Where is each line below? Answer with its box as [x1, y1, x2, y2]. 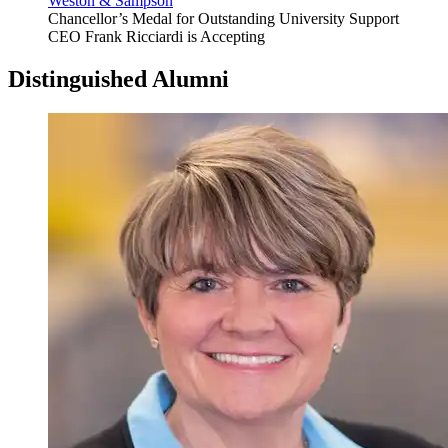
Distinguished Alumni [8, 65, 229, 92]
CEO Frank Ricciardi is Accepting [48, 28, 265, 46]
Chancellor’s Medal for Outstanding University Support [48, 10, 399, 28]
